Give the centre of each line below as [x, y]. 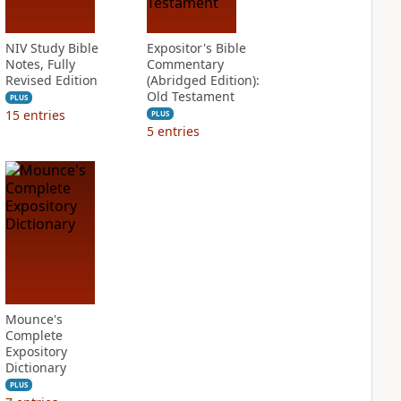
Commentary [185, 64]
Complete [34, 335]
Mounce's [34, 319]
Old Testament [190, 96]
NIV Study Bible [51, 48]
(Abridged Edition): [203, 80]
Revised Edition [51, 80]
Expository [36, 351]
